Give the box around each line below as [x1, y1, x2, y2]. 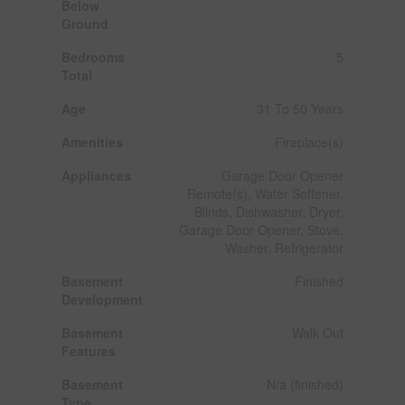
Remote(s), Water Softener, [186, 184, 344, 202]
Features [61, 341, 116, 360]
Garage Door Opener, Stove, [178, 220, 344, 239]
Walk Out [291, 323, 344, 342]
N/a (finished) [266, 374, 344, 393]
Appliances [61, 165, 131, 184]
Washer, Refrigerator [224, 238, 344, 257]
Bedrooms [61, 47, 125, 66]
